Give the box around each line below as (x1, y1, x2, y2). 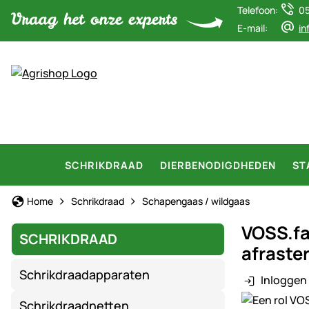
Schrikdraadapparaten (19, 266, 150, 283)
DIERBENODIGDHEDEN (160, 158, 276, 172)
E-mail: (237, 21, 268, 34)
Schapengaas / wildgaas (142, 194, 250, 208)
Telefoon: (237, 3, 278, 17)
